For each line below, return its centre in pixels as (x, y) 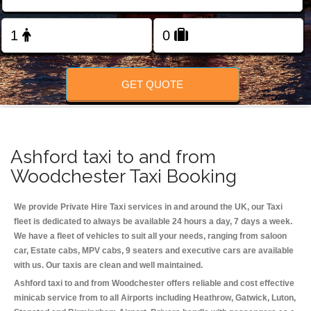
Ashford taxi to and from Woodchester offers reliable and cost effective (154, 284)
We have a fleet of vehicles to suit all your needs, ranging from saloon (150, 236)
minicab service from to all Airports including (103, 298)
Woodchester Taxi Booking (124, 176)
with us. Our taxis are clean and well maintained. (108, 266)
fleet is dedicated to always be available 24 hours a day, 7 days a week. (153, 222)
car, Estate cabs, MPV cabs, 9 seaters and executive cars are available (154, 251)
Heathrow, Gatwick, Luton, (244, 298)
